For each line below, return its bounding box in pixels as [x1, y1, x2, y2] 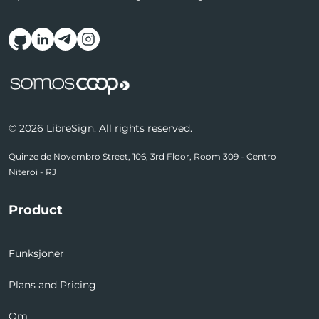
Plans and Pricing [9, 278, 96, 291]
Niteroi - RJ [9, 167, 56, 178]
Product [9, 202, 63, 219]
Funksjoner [9, 246, 64, 260]
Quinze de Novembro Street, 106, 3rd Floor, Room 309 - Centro [9, 151, 276, 162]
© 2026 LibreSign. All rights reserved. [9, 122, 192, 135]
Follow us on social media [8, 26, 273, 51]
